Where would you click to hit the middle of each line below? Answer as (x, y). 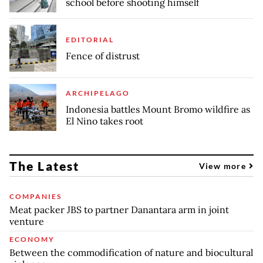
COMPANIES (36, 196)
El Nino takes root (104, 121)
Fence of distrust (103, 55)
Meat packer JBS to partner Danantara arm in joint (119, 209)
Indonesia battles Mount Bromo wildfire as (158, 109)
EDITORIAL (90, 39)
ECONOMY (32, 239)
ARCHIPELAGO (98, 93)
